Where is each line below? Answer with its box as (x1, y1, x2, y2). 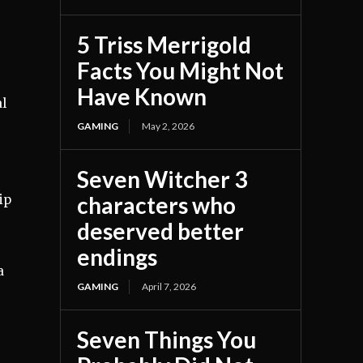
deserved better (77, 217, 245, 246)
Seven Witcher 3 (77, 165, 248, 194)
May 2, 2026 (142, 120, 195, 133)
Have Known (77, 83, 207, 111)
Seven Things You (77, 326, 257, 354)
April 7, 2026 (142, 280, 197, 293)
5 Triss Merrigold (77, 31, 252, 59)
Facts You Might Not (77, 57, 284, 85)
